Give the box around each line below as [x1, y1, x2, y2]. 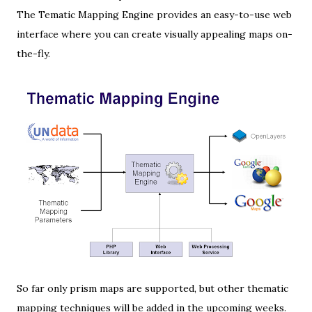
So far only [17, 282, 70, 295]
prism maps [70, 282, 124, 295]
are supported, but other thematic [124, 282, 288, 295]
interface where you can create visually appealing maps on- [17, 28, 292, 40]
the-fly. [17, 47, 50, 60]
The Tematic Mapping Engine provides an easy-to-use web [17, 8, 292, 21]
